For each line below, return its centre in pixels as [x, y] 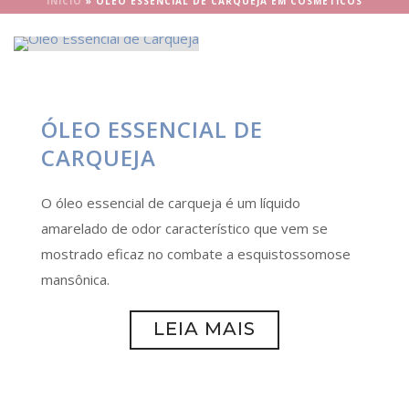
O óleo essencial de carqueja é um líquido [171, 203]
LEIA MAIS [204, 329]
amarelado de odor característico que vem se [184, 228]
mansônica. [75, 279]
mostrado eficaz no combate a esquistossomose [196, 254]
